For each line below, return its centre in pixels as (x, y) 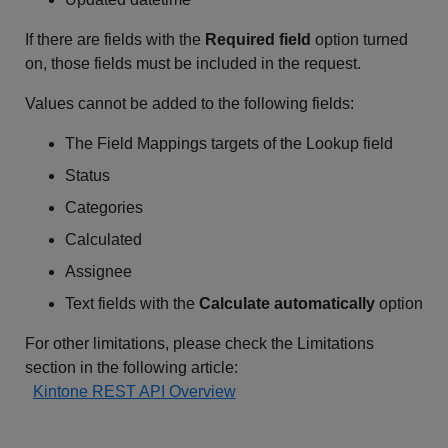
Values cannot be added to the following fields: (189, 103)
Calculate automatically (287, 303)
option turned (359, 39)
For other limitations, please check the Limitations (199, 343)
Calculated (103, 239)
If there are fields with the (115, 39)
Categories (104, 207)
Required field (258, 39)
